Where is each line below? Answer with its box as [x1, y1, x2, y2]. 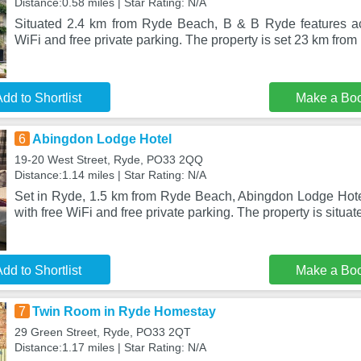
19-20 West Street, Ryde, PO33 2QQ [14, 153, 203, 166]
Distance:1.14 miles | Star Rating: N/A [14, 168, 206, 181]
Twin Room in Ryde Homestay [31, 305, 216, 318]
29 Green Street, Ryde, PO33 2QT [14, 326, 191, 338]
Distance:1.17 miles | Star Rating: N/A [14, 341, 206, 354]
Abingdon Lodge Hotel [31, 132, 172, 146]
